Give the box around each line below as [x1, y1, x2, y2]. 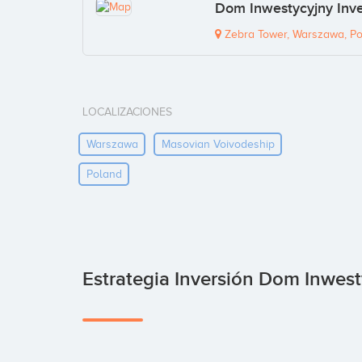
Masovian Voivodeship [161, 137, 275, 150]
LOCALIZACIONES [82, 106, 172, 119]
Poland [86, 167, 122, 180]
